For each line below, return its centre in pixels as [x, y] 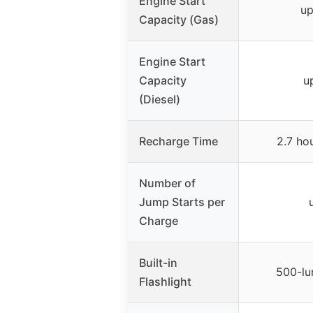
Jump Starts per [182, 202]
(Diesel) [160, 100]
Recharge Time [179, 141]
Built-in [158, 263]
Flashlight [165, 282]
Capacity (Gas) [179, 20]
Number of [167, 183]
